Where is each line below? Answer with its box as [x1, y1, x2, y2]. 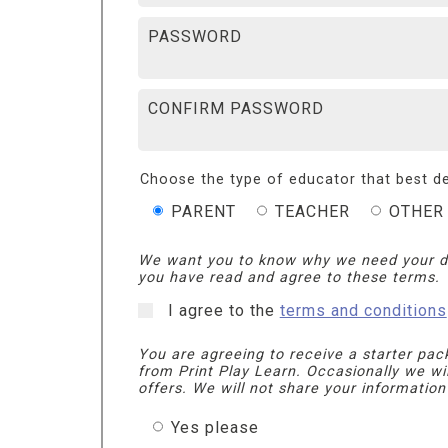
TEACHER [274, 201, 350, 221]
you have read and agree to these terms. [137, 268, 440, 286]
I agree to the [167, 300, 280, 320]
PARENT [170, 201, 236, 221]
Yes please [170, 417, 259, 437]
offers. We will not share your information [137, 379, 446, 397]
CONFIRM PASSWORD [147, 98, 324, 118]
